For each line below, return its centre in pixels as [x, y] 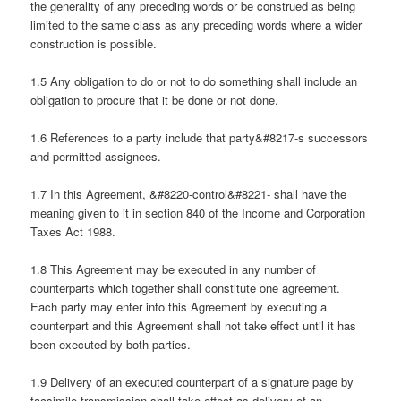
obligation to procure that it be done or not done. [155, 99]
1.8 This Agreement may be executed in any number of [174, 269]
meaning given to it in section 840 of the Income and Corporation [198, 212]
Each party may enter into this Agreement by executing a [179, 307]
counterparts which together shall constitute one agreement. [186, 288]
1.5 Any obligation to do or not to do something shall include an [194, 81]
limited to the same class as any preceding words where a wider [196, 24]
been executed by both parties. [111, 345]
